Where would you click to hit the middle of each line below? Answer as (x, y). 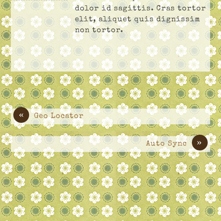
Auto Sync (166, 144)
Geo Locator (59, 116)
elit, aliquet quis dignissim (138, 19)
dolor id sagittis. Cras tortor (141, 9)
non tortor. (99, 30)
